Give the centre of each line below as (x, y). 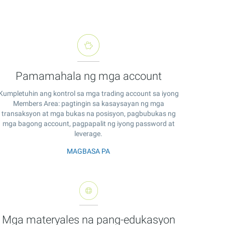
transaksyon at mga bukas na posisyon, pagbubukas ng (88, 113)
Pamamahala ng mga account (88, 76)
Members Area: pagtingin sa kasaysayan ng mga (88, 103)
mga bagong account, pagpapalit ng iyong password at (88, 123)
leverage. (88, 133)
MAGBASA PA (88, 151)
